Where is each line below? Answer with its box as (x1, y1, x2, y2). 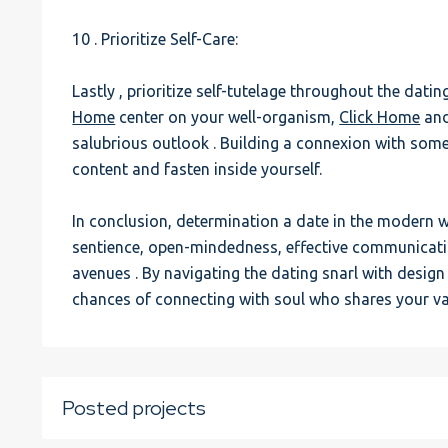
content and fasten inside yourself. (72, 160, 323, 178)
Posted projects (62, 395, 207, 421)
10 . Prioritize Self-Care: (72, 30, 239, 48)
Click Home (339, 108, 421, 126)
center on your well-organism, (115, 108, 340, 126)
